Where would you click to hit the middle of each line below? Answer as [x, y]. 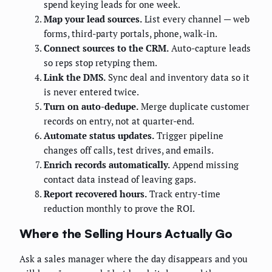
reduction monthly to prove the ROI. [119, 209]
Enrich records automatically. [107, 165]
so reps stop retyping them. [100, 63]
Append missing [204, 165]
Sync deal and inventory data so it [178, 77]
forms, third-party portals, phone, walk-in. [131, 34]
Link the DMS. [75, 77]
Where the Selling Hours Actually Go [126, 233]
